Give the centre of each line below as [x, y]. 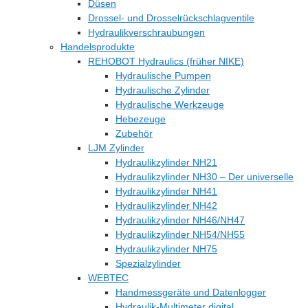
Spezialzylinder [148, 263]
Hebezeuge [141, 119]
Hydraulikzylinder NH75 [166, 249]
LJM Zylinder [116, 148]
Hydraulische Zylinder [163, 90]
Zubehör [134, 133]
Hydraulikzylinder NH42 [166, 206]
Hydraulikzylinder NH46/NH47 [180, 220]
